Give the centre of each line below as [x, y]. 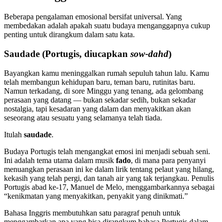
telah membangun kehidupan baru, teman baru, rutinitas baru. [100, 82]
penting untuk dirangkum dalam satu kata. [69, 35]
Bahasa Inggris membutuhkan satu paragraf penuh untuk [92, 213]
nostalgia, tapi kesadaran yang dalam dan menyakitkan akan [97, 109]
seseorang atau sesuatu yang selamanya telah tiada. [83, 117]
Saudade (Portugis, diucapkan [67, 54]
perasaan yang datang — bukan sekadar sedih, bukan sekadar [100, 100]
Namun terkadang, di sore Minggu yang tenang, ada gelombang [104, 91]
